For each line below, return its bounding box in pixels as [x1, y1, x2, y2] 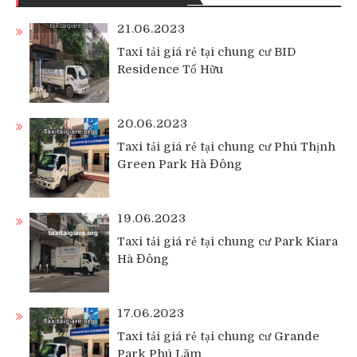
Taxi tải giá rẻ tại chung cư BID [117, 44, 296, 59]
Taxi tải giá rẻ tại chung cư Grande [117, 328, 320, 343]
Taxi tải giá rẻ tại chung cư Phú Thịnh [117, 139, 335, 154]
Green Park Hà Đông [117, 156, 242, 171]
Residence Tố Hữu [117, 61, 223, 76]
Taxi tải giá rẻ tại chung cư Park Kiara [117, 233, 338, 249]
